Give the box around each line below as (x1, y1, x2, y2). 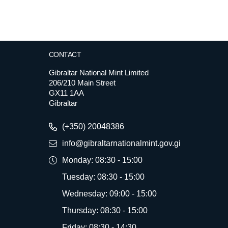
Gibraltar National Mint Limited (48, 68, 149, 77)
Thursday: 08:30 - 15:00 (62, 206, 148, 215)
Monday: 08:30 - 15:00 (62, 156, 142, 164)
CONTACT (48, 50, 81, 59)
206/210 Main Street (48, 78, 116, 87)
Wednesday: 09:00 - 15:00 (62, 189, 157, 198)
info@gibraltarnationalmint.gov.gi (62, 139, 181, 148)
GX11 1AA (48, 89, 84, 97)
